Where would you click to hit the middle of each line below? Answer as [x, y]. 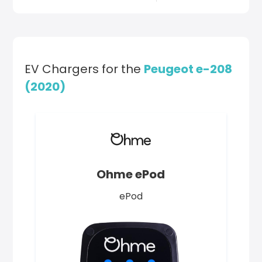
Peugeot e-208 [188, 69]
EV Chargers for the [85, 69]
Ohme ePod [131, 174]
